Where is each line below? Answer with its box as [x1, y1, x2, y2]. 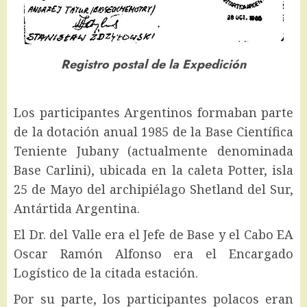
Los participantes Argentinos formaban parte [14, 104, 293, 121]
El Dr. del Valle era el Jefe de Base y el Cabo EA [14, 226, 293, 243]
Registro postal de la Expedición [61, 55, 246, 73]
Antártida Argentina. [14, 200, 140, 217]
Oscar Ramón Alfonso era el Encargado [14, 245, 293, 262]
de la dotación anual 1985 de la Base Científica [14, 123, 293, 140]
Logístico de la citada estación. [14, 265, 198, 282]
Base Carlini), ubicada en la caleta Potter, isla [14, 162, 293, 179]
